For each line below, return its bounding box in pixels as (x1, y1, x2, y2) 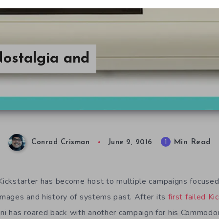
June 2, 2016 (108, 139, 153, 147)
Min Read (171, 138, 211, 147)
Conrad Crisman (31, 139, 89, 147)
